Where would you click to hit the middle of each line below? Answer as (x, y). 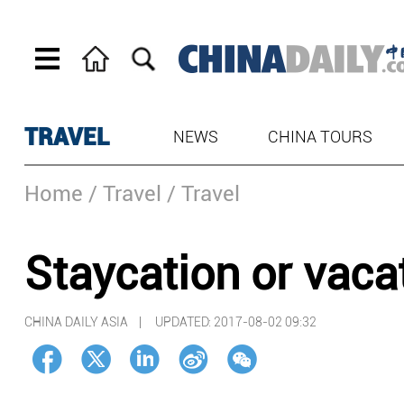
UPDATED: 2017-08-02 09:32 (236, 322)
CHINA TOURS (320, 137)
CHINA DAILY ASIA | (90, 322)
